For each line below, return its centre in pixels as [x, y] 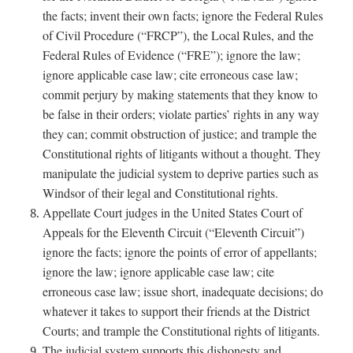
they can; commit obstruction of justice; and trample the [180, 133]
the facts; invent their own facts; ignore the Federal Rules [183, 15]
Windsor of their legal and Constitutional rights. [161, 192]
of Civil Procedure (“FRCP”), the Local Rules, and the [178, 35]
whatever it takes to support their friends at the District [176, 310]
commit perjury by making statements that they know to [180, 94]
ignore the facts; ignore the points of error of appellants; [180, 251]
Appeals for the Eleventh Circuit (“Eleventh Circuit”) [174, 232]
